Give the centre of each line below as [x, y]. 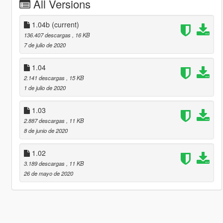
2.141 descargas [45, 77]
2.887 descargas [45, 120]
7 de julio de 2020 [45, 45]
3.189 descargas [45, 163]
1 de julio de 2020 [45, 87]
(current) [65, 24]
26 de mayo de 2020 [48, 173]
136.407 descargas [48, 35]
